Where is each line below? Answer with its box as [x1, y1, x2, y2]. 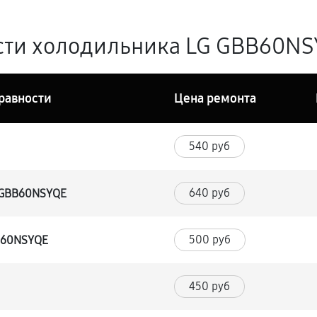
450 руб [189, 279, 231, 293]
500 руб [189, 233, 231, 246]
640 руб [189, 186, 231, 200]
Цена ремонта [174, 91, 257, 106]
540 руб [189, 139, 231, 153]
